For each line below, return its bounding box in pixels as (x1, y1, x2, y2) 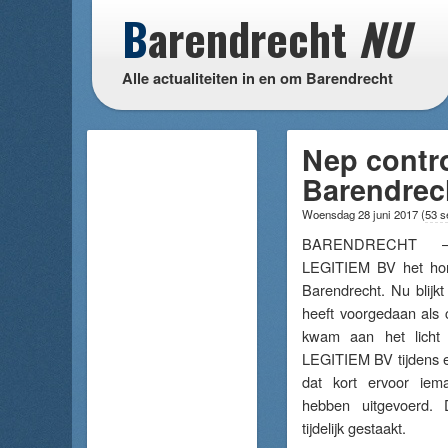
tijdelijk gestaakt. (302, 417, 406, 438)
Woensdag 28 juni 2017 (302, 206, 421, 222)
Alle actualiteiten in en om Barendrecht (122, 67, 393, 89)
